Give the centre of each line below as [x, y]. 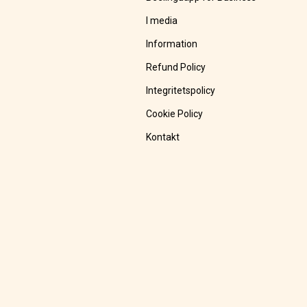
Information [171, 44]
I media [161, 21]
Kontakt [162, 137]
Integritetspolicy [180, 91]
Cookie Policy [174, 114]
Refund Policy [175, 67]
